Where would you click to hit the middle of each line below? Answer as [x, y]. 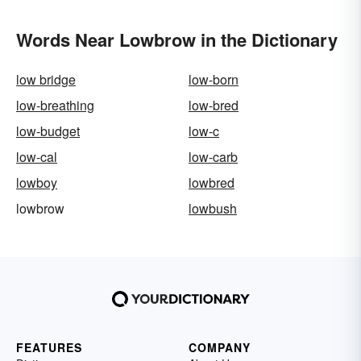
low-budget [48, 131]
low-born [214, 80]
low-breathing [55, 106]
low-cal [37, 157]
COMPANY [220, 348]
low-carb [213, 157]
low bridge [46, 80]
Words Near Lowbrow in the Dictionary [177, 40]
